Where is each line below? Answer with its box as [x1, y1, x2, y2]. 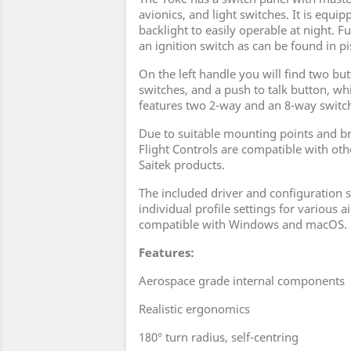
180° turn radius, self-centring [139, 329, 299, 346]
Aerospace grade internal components [139, 273, 345, 289]
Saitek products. [139, 157, 225, 173]
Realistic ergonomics [139, 301, 250, 317]
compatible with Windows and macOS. [139, 216, 347, 233]
